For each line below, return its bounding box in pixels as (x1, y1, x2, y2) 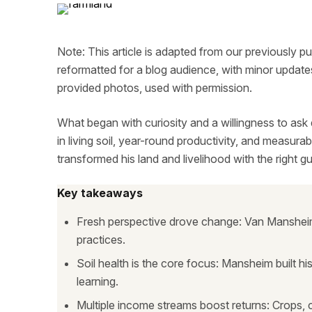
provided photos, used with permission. (57, 81, 252, 95)
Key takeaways (57, 186, 143, 200)
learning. (77, 274, 118, 288)
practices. (77, 233, 125, 247)
